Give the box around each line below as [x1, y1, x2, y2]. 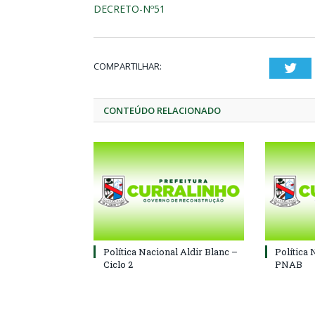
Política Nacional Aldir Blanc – [103, 245, 238, 258]
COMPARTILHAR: [94, 60, 162, 72]
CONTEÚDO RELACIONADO [103, 104, 221, 117]
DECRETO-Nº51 [94, 2, 165, 15]
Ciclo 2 [103, 258, 133, 271]
